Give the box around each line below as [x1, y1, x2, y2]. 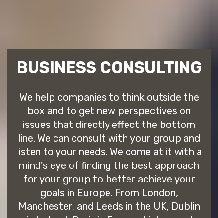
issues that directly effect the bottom [23, 119, 195, 131]
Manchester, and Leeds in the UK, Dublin [18, 200, 200, 213]
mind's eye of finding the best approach [19, 160, 199, 172]
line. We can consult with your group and [18, 132, 200, 145]
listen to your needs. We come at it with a [16, 146, 202, 158]
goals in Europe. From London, [40, 187, 178, 199]
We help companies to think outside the [19, 91, 199, 104]
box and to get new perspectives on [27, 105, 191, 117]
